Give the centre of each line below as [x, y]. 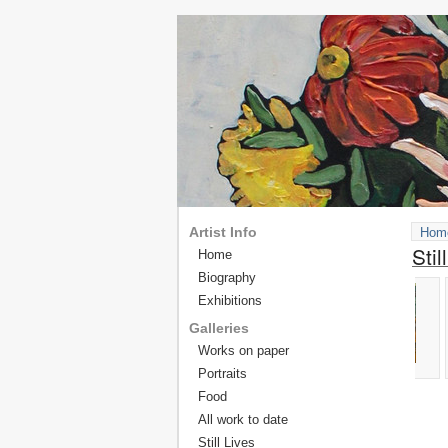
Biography [227, 277]
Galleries [219, 328]
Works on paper [243, 350]
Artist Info [223, 232]
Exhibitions [230, 300]
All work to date [243, 419]
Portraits [222, 373]
